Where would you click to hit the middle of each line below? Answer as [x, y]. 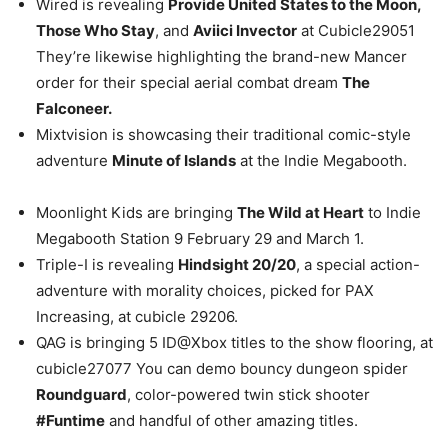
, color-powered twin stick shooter [248, 394]
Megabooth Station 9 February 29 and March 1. [200, 238]
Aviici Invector [245, 30]
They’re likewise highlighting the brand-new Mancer [221, 56]
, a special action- [358, 264]
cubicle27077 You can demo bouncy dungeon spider [222, 368]
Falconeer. [74, 108]
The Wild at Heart [300, 212]
